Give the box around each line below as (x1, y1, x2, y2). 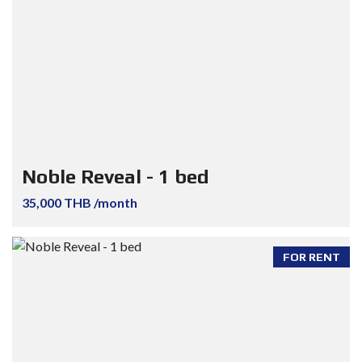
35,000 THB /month (22, 195, 137, 210)
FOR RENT (283, 250, 340, 263)
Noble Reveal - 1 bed (22, 166, 209, 187)
